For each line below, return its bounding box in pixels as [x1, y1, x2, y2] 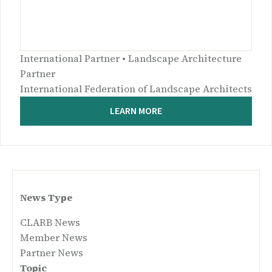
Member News [20, 231, 87, 245]
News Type [20, 191, 72, 205]
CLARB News [20, 216, 80, 229]
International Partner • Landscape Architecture [20, 52, 242, 66]
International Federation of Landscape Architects [20, 82, 252, 96]
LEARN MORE [110, 104, 162, 118]
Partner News [20, 246, 83, 260]
